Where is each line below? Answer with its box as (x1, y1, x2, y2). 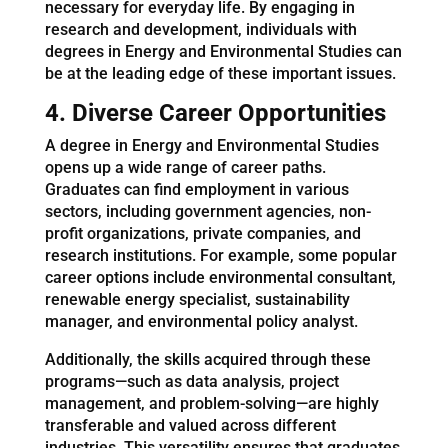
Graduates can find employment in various (44, 179, 349, 199)
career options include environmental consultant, (44, 267, 396, 287)
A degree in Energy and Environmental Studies (44, 135, 379, 155)
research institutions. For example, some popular (44, 245, 397, 265)
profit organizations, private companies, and (44, 223, 361, 243)
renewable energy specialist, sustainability (44, 289, 350, 309)
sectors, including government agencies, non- (44, 201, 371, 221)
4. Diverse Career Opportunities (44, 98, 386, 127)
